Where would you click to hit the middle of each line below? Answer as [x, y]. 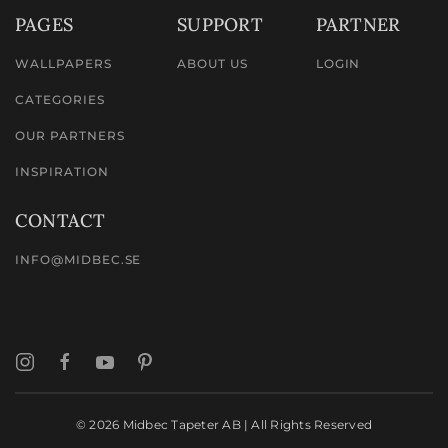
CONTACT [60, 220]
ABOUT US [212, 63]
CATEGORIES [60, 99]
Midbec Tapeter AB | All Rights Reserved [246, 424]
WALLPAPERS [63, 63]
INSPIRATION [62, 171]
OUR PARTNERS [70, 135]
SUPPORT [220, 24]
